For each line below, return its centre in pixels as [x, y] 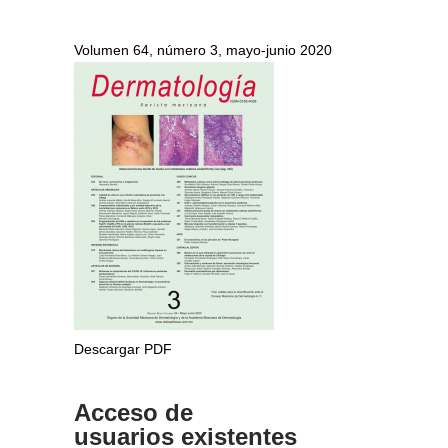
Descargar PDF [123, 349]
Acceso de [133, 413]
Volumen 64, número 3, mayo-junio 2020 [203, 50]
